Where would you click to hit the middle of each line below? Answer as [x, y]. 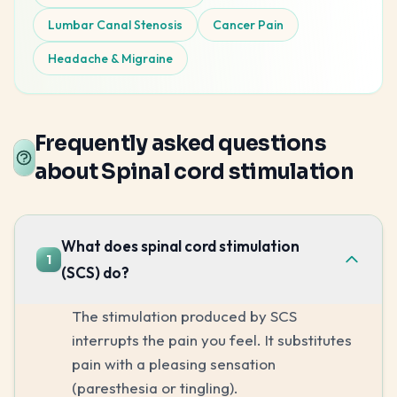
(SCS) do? [95, 272]
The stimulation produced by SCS [184, 315]
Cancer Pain [248, 24]
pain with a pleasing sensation [174, 363]
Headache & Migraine [110, 58]
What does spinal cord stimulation [180, 245]
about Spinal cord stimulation [194, 171]
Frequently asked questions [180, 143]
